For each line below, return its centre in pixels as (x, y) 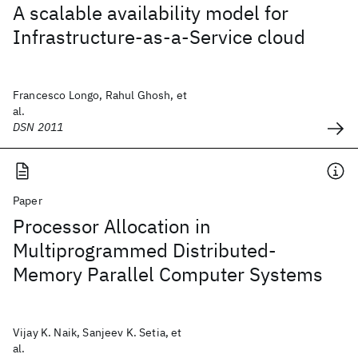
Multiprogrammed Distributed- (145, 250)
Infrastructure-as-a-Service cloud (159, 37)
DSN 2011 (38, 127)
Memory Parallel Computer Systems (168, 274)
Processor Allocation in (112, 226)
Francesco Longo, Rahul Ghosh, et (100, 95)
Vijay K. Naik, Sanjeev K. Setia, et (97, 332)
